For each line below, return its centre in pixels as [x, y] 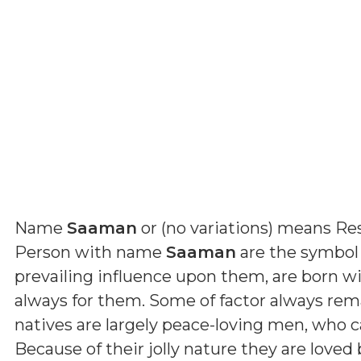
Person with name [90, 252]
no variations [217, 228]
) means [302, 228]
